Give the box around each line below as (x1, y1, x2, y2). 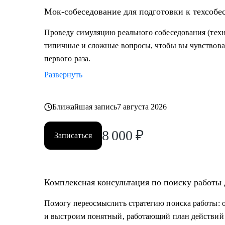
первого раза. (44, 54, 91, 63)
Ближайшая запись (52, 102, 118, 111)
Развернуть (44, 70, 82, 79)
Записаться (54, 131, 92, 140)
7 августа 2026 (117, 102, 167, 111)
